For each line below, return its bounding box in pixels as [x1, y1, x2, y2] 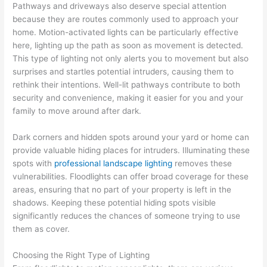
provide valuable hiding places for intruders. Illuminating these [13, 145, 250, 155]
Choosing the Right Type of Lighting [13, 250, 150, 260]
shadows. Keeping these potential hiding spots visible [13, 197, 216, 207]
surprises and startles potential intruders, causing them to [13, 66, 234, 76]
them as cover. [13, 223, 70, 234]
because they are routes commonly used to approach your [13, 14, 239, 24]
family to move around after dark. [13, 105, 142, 116]
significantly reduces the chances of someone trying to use [13, 210, 241, 221]
